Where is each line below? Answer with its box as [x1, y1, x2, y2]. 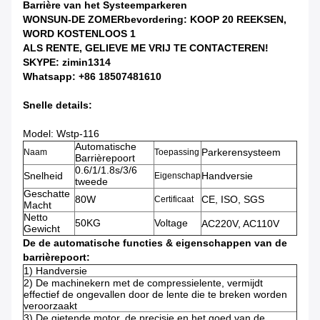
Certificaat [154, 194, 194, 205]
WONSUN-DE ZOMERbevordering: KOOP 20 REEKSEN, [23, 14, 286, 26]
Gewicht [24, 223, 60, 235]
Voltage [154, 217, 188, 229]
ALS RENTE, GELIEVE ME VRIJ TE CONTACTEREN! [23, 42, 269, 54]
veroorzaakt [24, 300, 77, 312]
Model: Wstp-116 [23, 128, 99, 140]
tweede [75, 176, 108, 188]
